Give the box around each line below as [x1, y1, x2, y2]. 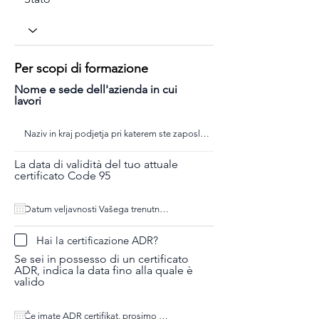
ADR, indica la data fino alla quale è [14, 263, 193, 277]
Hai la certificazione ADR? [36, 233, 158, 247]
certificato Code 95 [14, 169, 110, 182]
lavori [14, 94, 41, 108]
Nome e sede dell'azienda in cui [14, 83, 177, 96]
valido [14, 275, 45, 288]
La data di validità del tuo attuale [14, 157, 178, 171]
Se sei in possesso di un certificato [14, 252, 189, 266]
